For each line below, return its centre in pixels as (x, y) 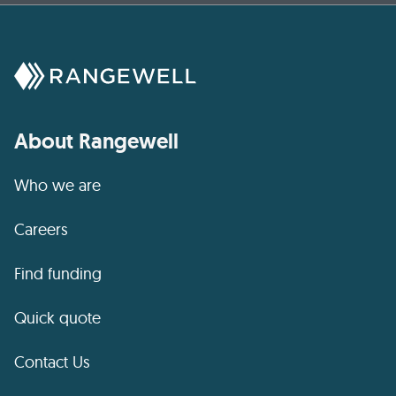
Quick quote (57, 318)
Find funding (58, 274)
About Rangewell (96, 141)
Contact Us (52, 362)
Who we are (57, 185)
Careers (41, 229)
